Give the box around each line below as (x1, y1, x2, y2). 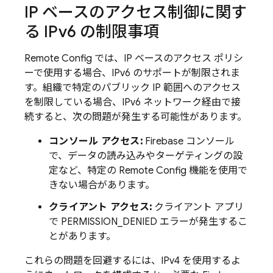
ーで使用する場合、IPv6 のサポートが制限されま (24, 67, 240, 79)
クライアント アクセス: (49, 201, 152, 213)
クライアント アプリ (152, 201, 244, 213)
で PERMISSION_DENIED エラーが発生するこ (49, 216, 247, 228)
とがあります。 (49, 230, 116, 243)
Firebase (144, 135, 183, 147)
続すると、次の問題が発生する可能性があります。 (24, 111, 247, 123)
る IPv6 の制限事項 (24, 22, 159, 41)
